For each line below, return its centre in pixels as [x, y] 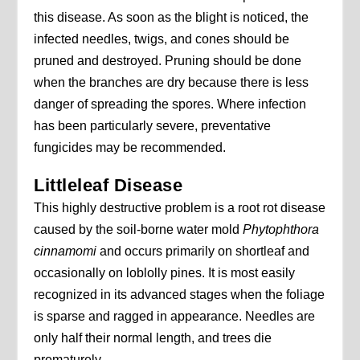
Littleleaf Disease [108, 186]
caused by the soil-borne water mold [139, 230]
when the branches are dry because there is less [172, 83]
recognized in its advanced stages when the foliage [180, 295]
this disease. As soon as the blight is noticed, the [172, 18]
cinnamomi [65, 252]
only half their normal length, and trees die [153, 338]
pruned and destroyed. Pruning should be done [168, 61]
